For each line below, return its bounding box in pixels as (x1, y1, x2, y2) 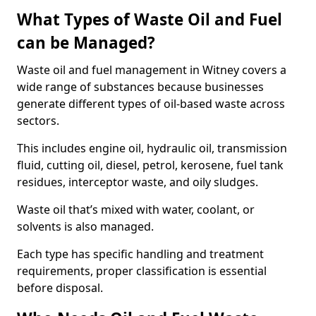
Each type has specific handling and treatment (17, 246, 264, 262)
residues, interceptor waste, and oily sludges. (17, 174, 258, 190)
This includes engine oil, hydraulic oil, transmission (17, 140, 287, 156)
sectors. (17, 113, 59, 128)
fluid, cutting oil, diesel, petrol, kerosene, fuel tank (17, 157, 284, 173)
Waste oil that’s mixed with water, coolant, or (17, 202, 255, 217)
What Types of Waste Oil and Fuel (17, 8, 282, 30)
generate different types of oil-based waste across (17, 96, 285, 111)
